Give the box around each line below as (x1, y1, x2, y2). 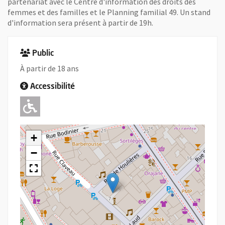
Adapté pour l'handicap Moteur (37, 97, 218, 115)
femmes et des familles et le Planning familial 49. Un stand (8, 7, 210, 17)
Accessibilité (30, 83, 75, 91)
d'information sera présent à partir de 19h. (8, 18, 153, 28)
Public (32, 50, 54, 58)
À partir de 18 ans (20, 63, 79, 73)
